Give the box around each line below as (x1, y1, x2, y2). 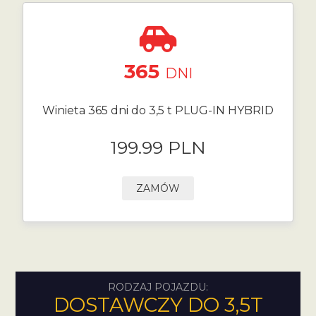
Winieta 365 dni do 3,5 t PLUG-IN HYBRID (42, 104, 274, 117)
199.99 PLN (110, 137, 206, 158)
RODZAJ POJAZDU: (108, 281, 208, 293)
